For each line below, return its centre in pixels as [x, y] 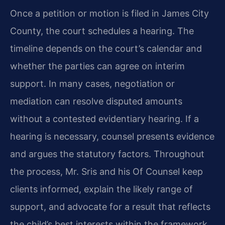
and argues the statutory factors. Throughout [107, 154]
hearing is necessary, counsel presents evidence [112, 137]
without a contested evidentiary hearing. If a [104, 119]
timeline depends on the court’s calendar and [106, 49]
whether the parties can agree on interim [97, 66]
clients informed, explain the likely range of [101, 189]
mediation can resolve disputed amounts [96, 101]
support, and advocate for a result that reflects [110, 207]
